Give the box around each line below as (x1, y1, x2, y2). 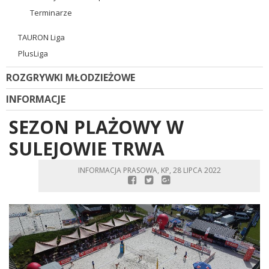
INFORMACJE (6, 92, 65, 106)
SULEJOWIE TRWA (9, 136, 165, 161)
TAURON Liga (18, 31, 65, 43)
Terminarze (30, 7, 72, 18)
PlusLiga (18, 47, 48, 59)
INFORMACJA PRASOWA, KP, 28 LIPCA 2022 (77, 165, 221, 175)
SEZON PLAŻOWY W (9, 114, 184, 139)
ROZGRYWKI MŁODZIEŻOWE (6, 70, 135, 84)
